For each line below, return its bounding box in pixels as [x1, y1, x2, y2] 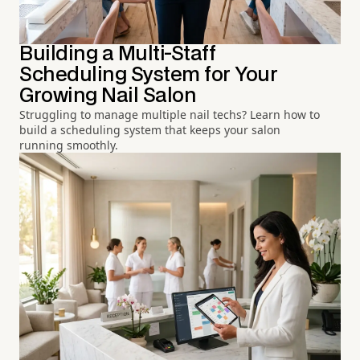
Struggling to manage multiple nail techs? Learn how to [19, 107, 320, 123]
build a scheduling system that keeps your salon [19, 122, 280, 138]
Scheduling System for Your [19, 66, 278, 85]
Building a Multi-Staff [19, 45, 216, 64]
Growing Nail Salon [19, 87, 197, 106]
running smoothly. [19, 137, 118, 153]
